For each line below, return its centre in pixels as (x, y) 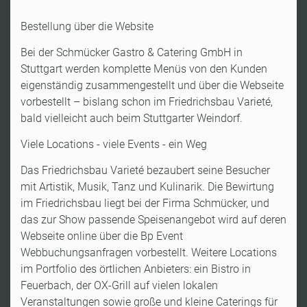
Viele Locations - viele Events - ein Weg (114, 144)
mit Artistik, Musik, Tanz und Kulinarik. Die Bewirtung (147, 186)
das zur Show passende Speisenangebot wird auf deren (153, 219)
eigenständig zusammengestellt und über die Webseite (152, 85)
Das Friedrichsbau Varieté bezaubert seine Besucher (145, 170)
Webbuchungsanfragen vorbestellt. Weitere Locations (149, 252)
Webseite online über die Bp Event (102, 236)
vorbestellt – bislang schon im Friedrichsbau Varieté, (147, 101)
